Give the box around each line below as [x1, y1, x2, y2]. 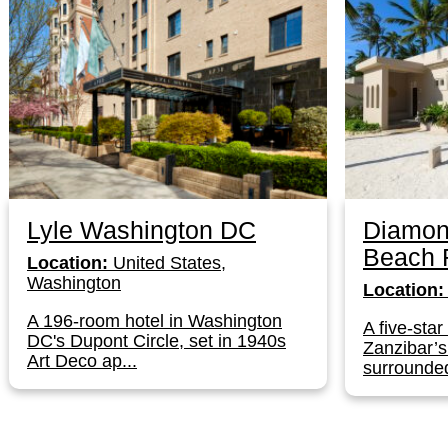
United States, [108, 253, 226, 273]
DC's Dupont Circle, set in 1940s [27, 331, 286, 351]
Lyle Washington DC [27, 216, 256, 244]
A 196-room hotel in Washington [27, 311, 282, 331]
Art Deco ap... [27, 351, 137, 371]
